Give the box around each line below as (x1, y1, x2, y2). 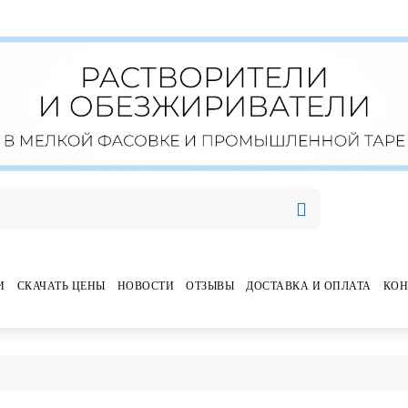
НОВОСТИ (117, 279, 174, 292)
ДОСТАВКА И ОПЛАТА (246, 279, 372, 292)
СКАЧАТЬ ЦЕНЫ (16, 279, 106, 292)
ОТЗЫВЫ (186, 279, 234, 292)
